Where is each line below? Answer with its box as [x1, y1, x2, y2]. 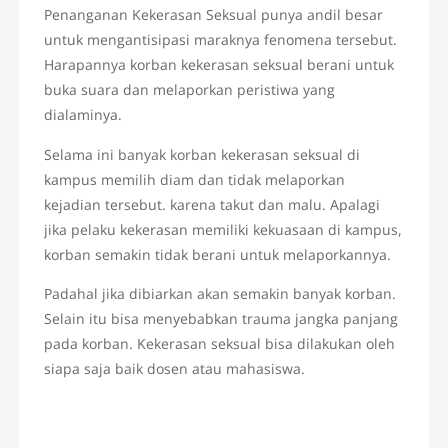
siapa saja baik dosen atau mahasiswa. [44, 359, 306, 379]
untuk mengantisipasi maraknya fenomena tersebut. [44, 30, 398, 50]
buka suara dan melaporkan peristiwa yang [44, 80, 336, 100]
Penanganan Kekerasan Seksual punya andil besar [44, 5, 384, 25]
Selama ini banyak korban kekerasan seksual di [44, 145, 361, 165]
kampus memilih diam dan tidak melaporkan [44, 170, 346, 190]
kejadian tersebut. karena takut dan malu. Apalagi [44, 195, 381, 215]
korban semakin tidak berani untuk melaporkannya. [44, 245, 392, 265]
